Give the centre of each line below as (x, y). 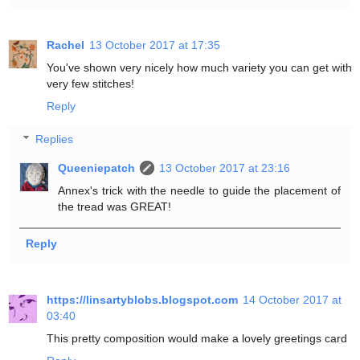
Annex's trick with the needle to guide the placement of (199, 191)
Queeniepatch (97, 168)
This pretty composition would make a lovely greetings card (197, 338)
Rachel (65, 45)
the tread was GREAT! (115, 207)
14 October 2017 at (292, 299)
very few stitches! (90, 83)
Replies (55, 139)
